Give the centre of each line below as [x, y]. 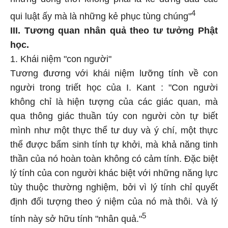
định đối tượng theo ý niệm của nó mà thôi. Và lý [114, 202]
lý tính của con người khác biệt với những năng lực [114, 173]
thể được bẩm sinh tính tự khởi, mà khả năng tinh [114, 145]
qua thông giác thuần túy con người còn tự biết [114, 116]
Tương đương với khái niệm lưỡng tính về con [114, 73]
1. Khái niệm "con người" [61, 59]
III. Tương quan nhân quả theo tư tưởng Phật [114, 31]
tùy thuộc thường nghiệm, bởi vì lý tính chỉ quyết [114, 187]
